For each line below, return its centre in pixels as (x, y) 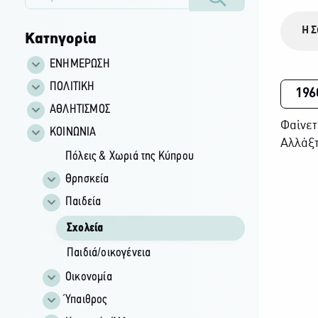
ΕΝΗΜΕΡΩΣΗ (79, 64)
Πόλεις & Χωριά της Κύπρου (129, 156)
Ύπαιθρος (86, 300)
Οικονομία (88, 277)
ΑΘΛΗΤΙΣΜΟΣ (79, 109)
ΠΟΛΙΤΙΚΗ (72, 87)
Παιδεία (83, 202)
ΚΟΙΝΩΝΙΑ (73, 132)
